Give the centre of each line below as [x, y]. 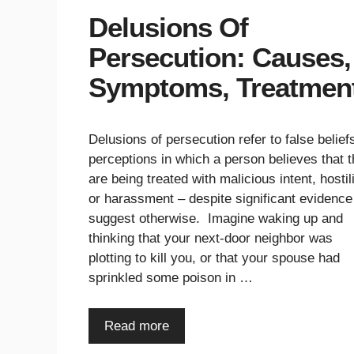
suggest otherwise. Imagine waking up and [216, 219]
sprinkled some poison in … [171, 278]
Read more [137, 326]
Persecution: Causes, [220, 58]
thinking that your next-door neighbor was [211, 239]
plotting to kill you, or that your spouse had [214, 258]
